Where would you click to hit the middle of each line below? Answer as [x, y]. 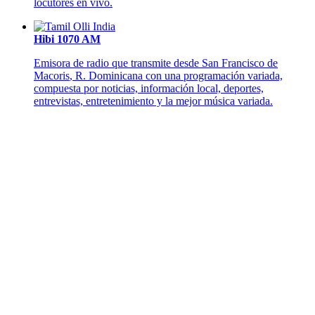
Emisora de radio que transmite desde [118, 63]
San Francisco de [240, 63]
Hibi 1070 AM [67, 39]
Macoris [52, 76]
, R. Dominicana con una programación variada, [176, 76]
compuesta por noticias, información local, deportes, [149, 89]
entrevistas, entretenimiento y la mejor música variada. [153, 101]
